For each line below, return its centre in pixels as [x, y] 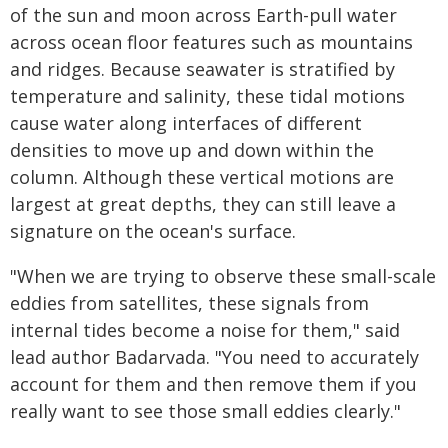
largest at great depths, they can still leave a [203, 204]
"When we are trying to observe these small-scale [223, 276]
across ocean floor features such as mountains [211, 42]
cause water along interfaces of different [186, 123]
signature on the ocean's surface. [153, 231]
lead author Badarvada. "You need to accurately [214, 357]
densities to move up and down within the [192, 150]
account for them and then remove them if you [213, 384]
